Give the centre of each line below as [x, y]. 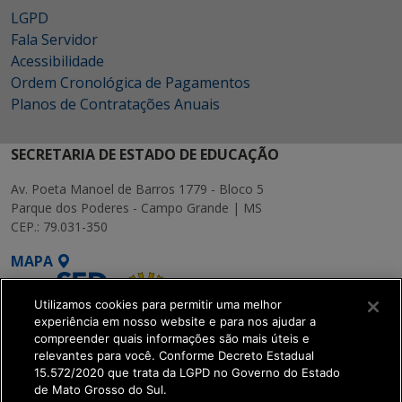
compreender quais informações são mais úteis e [172, 338]
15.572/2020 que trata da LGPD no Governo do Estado [188, 372]
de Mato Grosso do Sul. [101, 389]
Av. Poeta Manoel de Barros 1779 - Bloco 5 [137, 189]
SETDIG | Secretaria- [84, 379]
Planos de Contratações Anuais [115, 104]
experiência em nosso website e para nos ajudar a [175, 321]
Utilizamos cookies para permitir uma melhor [158, 304]
